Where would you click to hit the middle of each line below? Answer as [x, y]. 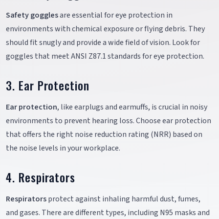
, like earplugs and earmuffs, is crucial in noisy [132, 107]
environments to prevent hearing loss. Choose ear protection [109, 120]
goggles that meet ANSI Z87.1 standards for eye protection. [105, 56]
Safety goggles [32, 15]
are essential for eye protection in [115, 15]
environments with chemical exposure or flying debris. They [105, 29]
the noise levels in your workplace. [63, 148]
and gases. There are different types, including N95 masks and [108, 212]
